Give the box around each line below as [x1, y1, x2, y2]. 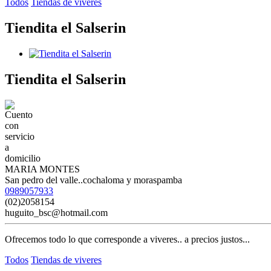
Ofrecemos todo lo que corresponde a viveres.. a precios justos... [5, 233, 250, 244]
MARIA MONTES [5, 163, 80, 174]
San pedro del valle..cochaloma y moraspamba [5, 174, 182, 185]
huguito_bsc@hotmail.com [5, 207, 108, 218]
